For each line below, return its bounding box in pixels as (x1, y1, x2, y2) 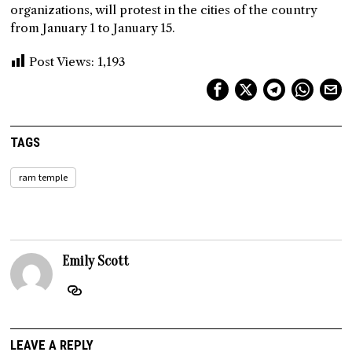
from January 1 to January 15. (10, 20, 176, 36)
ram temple (19, 170, 68, 185)
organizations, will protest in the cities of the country (10, 2, 317, 18)
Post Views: (29, 54, 95, 70)
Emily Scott (62, 253, 130, 270)
